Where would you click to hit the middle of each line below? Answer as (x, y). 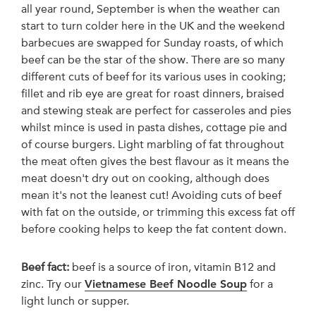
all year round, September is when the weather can (151, 8)
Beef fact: (45, 267)
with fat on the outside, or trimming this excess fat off (158, 212)
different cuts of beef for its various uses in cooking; (153, 76)
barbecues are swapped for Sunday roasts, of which (152, 42)
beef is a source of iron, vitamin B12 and (174, 267)
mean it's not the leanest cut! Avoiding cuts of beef (151, 195)
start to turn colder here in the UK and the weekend (153, 25)
